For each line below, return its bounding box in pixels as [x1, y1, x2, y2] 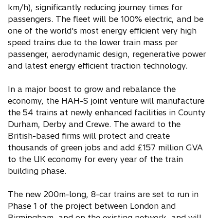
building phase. [8, 166, 66, 176]
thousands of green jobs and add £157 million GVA [8, 143, 203, 152]
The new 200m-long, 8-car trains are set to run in [8, 189, 199, 199]
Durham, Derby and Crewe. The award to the [8, 119, 181, 129]
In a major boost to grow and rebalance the [8, 84, 176, 94]
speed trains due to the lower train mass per [8, 37, 178, 47]
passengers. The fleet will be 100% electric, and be [8, 14, 203, 24]
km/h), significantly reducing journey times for [8, 2, 182, 12]
